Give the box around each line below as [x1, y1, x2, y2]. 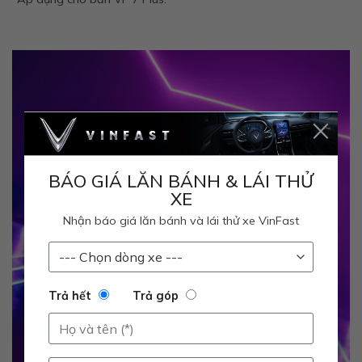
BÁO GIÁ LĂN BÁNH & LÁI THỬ [48, 170, 314, 192]
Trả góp [133, 288, 179, 304]
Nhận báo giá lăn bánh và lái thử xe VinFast [63, 213, 299, 229]
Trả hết [48, 288, 91, 304]
